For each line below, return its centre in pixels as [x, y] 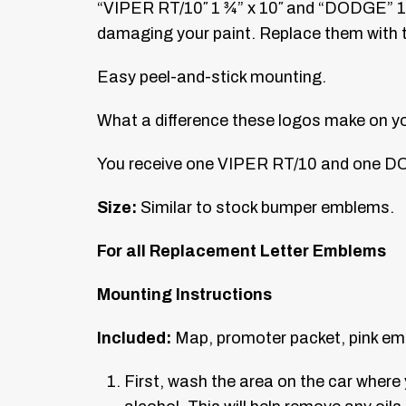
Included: [134, 338]
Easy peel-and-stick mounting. [212, 77]
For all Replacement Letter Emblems [242, 251]
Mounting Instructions [184, 295]
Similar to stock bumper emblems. [266, 208]
